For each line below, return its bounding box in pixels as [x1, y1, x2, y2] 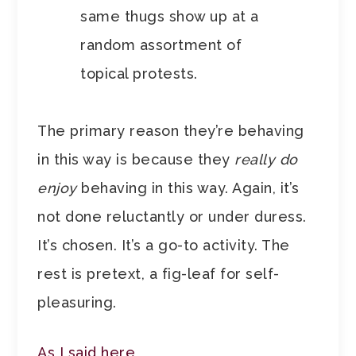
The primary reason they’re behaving [37, 122, 304, 140]
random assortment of [80, 37, 242, 54]
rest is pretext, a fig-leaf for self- [37, 265, 280, 283]
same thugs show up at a [80, 8, 259, 25]
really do [234, 151, 298, 168]
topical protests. [80, 65, 198, 83]
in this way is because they [37, 151, 235, 168]
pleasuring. [37, 294, 117, 311]
